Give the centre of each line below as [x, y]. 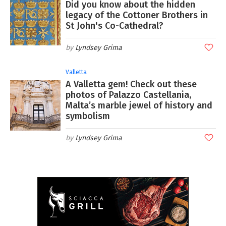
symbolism [88, 116]
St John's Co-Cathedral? [115, 25]
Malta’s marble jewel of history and [139, 105]
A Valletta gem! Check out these [131, 84]
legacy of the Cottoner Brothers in [137, 15]
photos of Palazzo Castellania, [128, 95]
